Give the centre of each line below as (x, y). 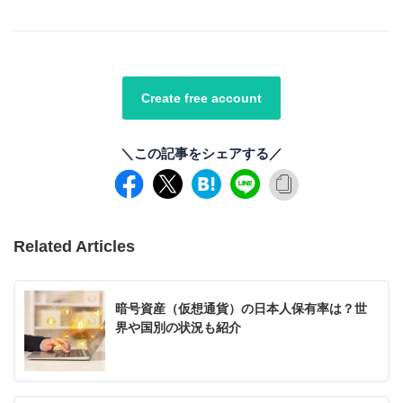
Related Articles (74, 246)
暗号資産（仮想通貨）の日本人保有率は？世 (241, 309)
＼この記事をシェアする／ (201, 153)
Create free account (201, 98)
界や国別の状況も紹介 (178, 328)
